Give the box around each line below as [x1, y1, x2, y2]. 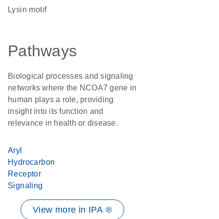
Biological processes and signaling [8, 72, 133, 80]
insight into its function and [8, 107, 104, 115]
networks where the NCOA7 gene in [8, 84, 136, 92]
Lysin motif [12, 5, 47, 14]
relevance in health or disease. [8, 119, 118, 127]
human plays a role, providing [8, 95, 114, 104]
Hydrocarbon [8, 158, 55, 166]
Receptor [8, 170, 42, 178]
